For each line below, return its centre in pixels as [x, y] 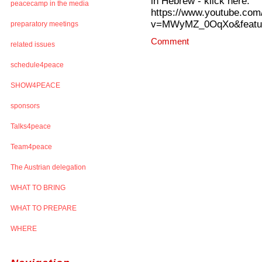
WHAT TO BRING [38, 187]
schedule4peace [37, 65]
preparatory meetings [44, 24]
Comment [170, 41]
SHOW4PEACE [35, 85]
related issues [33, 44]
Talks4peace [31, 126]
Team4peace [31, 146]
